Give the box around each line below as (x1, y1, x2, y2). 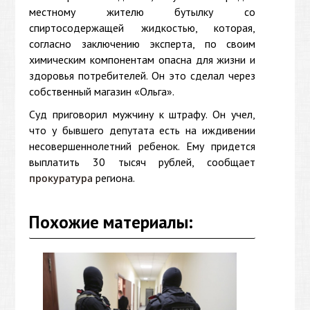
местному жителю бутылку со (29, 4, 255, 19)
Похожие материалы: (29, 210, 194, 233)
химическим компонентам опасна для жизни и (29, 52, 255, 66)
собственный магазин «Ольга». (29, 84, 175, 98)
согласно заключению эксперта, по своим (29, 36, 255, 51)
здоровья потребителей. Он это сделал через (29, 68, 255, 82)
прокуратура (29, 171, 93, 185)
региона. (93, 170, 136, 185)
